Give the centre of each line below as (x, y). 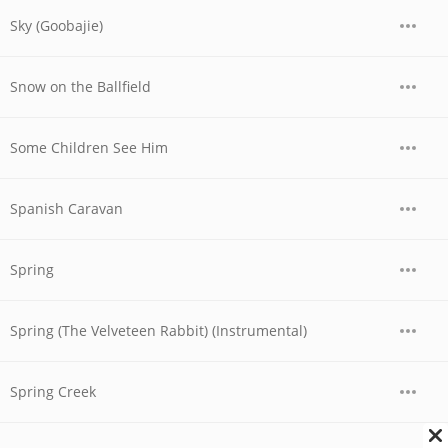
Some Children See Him (89, 147)
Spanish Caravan (66, 208)
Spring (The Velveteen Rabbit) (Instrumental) (158, 330)
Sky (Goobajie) (56, 25)
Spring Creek (53, 391)
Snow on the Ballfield (80, 86)
